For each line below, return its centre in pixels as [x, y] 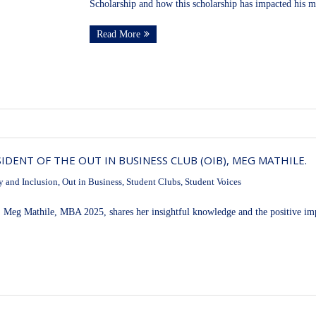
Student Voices [213, 182]
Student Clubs [153, 182]
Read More [118, 35]
